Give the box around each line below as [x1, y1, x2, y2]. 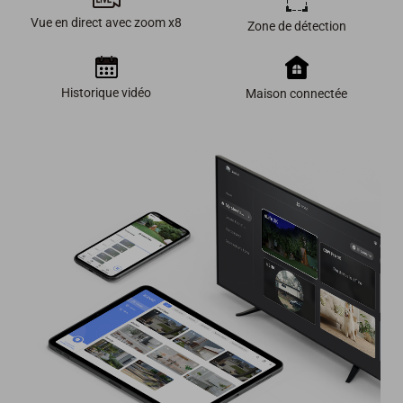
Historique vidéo [61, 85, 152, 100]
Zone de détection [246, 18, 346, 33]
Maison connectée [246, 85, 348, 101]
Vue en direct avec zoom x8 [31, 14, 183, 30]
